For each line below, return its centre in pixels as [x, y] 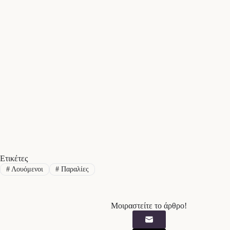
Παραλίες [74, 169]
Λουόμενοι [26, 169]
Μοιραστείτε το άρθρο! [149, 206]
